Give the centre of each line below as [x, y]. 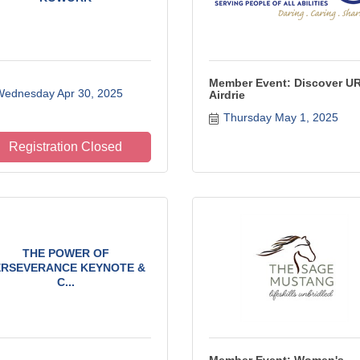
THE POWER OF [65, 253]
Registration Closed [65, 147]
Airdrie [227, 95]
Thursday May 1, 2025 [280, 117]
